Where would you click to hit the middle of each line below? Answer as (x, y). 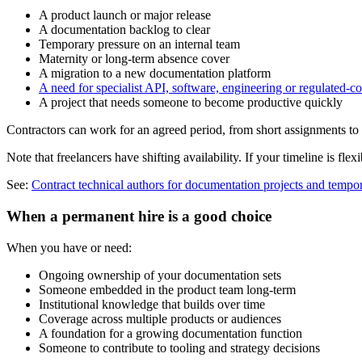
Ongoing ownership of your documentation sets (160, 275)
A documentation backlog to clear (124, 30)
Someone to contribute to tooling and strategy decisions (179, 347)
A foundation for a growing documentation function (170, 333)
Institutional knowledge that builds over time (152, 304)
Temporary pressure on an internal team (139, 44)
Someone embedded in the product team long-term (167, 289)
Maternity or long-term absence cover (134, 59)
